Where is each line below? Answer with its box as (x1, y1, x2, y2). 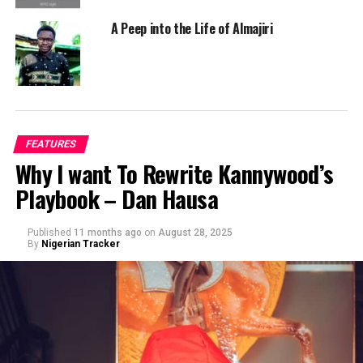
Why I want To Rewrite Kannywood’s (15, 156, 334, 191)
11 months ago (73, 227, 142, 239)
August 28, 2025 (157, 227, 233, 239)
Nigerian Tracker (41, 238, 120, 250)
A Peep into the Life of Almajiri (110, 19, 273, 39)
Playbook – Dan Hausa (15, 181, 219, 216)
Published (27, 227, 71, 239)
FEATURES (23, 138, 78, 151)
